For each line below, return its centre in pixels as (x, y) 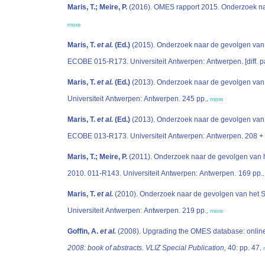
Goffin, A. (84, 231)
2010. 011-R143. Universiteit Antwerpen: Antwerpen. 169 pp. (251, 173)
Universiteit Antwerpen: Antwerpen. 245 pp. (194, 99)
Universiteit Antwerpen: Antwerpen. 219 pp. (194, 211)
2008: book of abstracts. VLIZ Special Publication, (147, 248)
